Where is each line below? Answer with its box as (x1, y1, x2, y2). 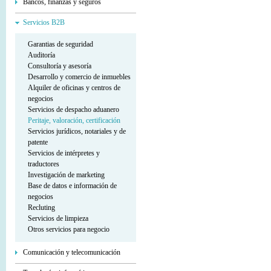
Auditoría (28, 51, 55, 59)
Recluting (28, 203, 55, 212)
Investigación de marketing (28, 171, 105, 179)
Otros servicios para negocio (28, 225, 109, 233)
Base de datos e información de (28, 181, 117, 190)
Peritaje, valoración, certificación (28, 116, 120, 125)
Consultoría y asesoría (28, 62, 91, 70)
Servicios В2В (23, 18, 65, 27)
